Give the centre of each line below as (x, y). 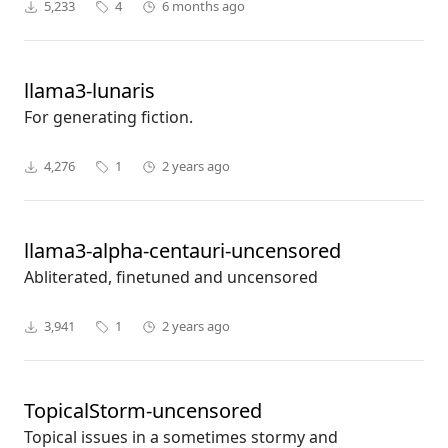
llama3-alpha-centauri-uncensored (182, 251)
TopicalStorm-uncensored (143, 411)
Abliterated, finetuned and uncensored (171, 277)
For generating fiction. (108, 117)
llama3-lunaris (89, 91)
